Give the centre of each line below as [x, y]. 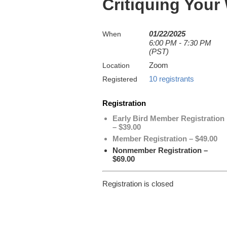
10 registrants [172, 79]
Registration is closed [138, 184]
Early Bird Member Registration [168, 118]
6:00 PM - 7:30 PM [180, 43]
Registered [120, 79]
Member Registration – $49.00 [165, 139]
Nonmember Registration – [160, 150]
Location [116, 65]
